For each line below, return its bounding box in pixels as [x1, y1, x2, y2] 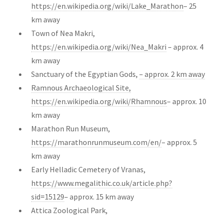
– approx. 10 [167, 96, 206, 106]
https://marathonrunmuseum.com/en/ [31, 137, 162, 147]
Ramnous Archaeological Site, [31, 82, 131, 92]
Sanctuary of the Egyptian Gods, [31, 69, 139, 79]
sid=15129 [31, 191, 64, 201]
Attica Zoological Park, [31, 205, 108, 215]
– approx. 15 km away [64, 191, 134, 201]
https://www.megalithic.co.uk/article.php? [31, 178, 172, 188]
